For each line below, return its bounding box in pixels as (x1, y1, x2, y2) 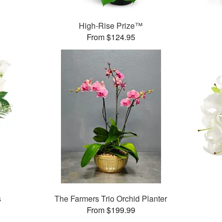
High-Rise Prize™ (79, 20, 143, 32)
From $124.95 (86, 31, 135, 43)
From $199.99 (86, 204, 135, 216)
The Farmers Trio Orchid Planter (55, 193, 167, 205)
